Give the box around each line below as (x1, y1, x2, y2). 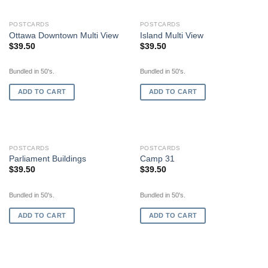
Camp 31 (139, 154, 175, 164)
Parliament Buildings (8, 154, 86, 164)
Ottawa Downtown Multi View (8, 31, 118, 40)
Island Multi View (139, 31, 203, 40)
